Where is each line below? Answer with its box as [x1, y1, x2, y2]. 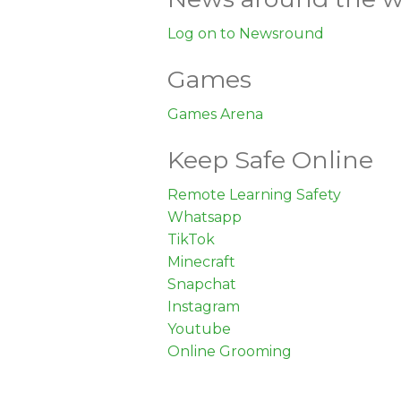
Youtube [167, 320, 231, 337]
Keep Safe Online [167, 144, 373, 175]
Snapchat [167, 275, 236, 293]
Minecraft [167, 252, 235, 270]
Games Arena [167, 105, 263, 123]
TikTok [167, 230, 215, 248]
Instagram [167, 297, 240, 315]
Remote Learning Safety [167, 185, 341, 203]
